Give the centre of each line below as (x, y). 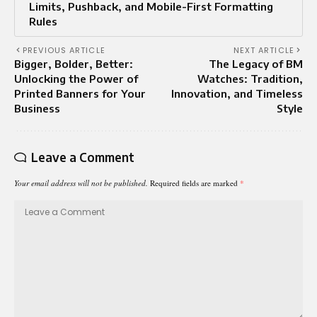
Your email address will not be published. (81, 183)
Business (37, 108)
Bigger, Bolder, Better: (74, 63)
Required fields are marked (195, 183)
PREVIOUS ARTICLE (64, 50)
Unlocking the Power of (76, 78)
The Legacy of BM (256, 63)
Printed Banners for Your (80, 93)
